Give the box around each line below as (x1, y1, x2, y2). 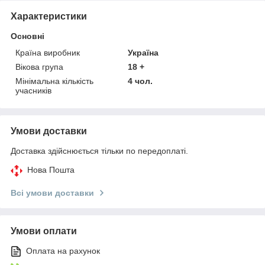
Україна (128, 47, 159, 57)
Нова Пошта (27, 164, 75, 174)
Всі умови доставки (11, 188, 94, 198)
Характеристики (11, 11, 87, 21)
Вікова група (15, 62, 63, 72)
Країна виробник (15, 47, 80, 57)
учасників (15, 85, 51, 95)
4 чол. (128, 76, 153, 86)
